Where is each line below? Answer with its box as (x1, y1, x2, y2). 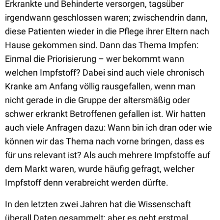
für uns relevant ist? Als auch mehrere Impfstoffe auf (5, 150, 210, 160)
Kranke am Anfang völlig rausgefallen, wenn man (5, 81, 195, 91)
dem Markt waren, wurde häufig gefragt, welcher (5, 164, 194, 174)
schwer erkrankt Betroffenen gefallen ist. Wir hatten (5, 109, 206, 119)
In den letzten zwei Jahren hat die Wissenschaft (5, 199, 191, 209)
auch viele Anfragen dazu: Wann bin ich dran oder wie (5, 122, 212, 133)
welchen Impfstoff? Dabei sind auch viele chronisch (5, 67, 204, 78)
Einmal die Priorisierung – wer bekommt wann (5, 54, 184, 64)
